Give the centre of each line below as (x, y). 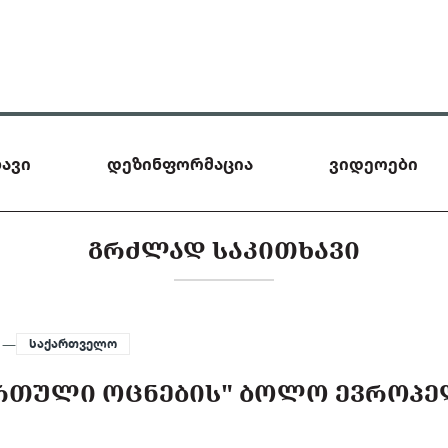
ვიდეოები (373, 163)
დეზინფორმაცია (180, 163)
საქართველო (73, 343)
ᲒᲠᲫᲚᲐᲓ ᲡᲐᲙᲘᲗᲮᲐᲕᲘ (224, 249)
